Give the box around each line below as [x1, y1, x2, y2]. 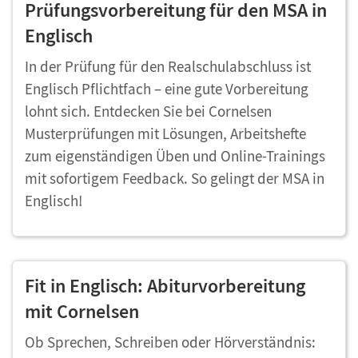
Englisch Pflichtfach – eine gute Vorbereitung [25, 79, 308, 99]
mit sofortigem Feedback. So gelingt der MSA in [25, 169, 324, 189]
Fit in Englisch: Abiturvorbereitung [25, 273, 305, 299]
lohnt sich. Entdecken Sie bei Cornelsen [25, 101, 272, 121]
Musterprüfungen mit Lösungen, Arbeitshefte [25, 124, 306, 144]
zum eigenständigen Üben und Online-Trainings [25, 146, 325, 166]
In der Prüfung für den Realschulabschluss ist [25, 57, 311, 77]
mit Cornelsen [25, 299, 143, 324]
